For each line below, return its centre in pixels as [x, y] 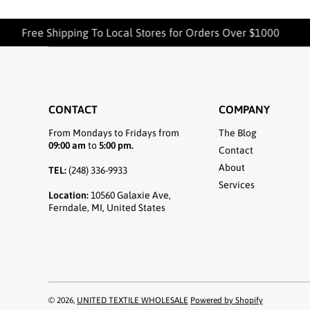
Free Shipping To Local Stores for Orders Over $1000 [145, 33]
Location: [69, 195]
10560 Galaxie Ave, [130, 195]
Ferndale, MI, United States [107, 208]
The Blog [237, 133]
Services [236, 185]
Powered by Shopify [227, 300]
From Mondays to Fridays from [114, 133]
